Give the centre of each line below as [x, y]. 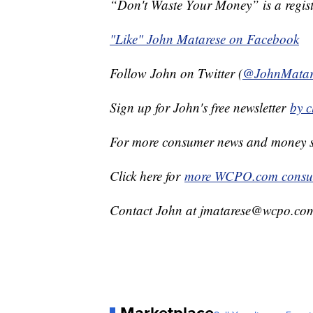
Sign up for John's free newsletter [200, 108]
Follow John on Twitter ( [176, 73]
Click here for [147, 176]
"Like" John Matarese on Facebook [204, 39]
